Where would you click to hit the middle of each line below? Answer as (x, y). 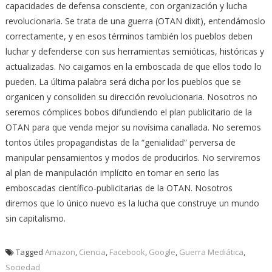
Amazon (60, 252)
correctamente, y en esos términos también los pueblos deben (129, 36)
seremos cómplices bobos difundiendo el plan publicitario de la (128, 112)
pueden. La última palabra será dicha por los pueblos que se (123, 81)
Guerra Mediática (211, 252)
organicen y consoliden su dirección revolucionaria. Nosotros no (131, 97)
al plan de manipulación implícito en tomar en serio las (112, 172)
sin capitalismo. (35, 218)
